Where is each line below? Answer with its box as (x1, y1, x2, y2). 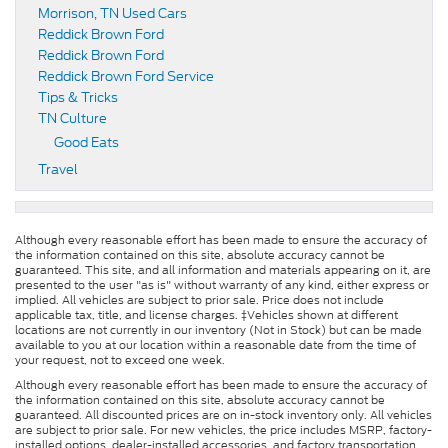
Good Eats (54, 133, 119, 153)
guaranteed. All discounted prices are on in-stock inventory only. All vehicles (15, 407, 432, 424)
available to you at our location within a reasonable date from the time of (15, 337, 416, 354)
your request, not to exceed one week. (15, 352, 225, 369)
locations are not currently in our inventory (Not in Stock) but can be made (15, 322, 422, 339)
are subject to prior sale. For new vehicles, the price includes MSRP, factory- (15, 422, 432, 439)
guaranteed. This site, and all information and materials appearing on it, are (15, 262, 431, 279)
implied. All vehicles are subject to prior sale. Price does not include (15, 292, 384, 309)
